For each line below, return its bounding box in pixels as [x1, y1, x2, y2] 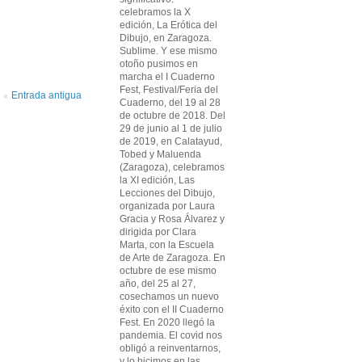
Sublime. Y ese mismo [120, 45, 217, 57]
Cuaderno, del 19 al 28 [120, 97, 221, 108]
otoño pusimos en [120, 58, 198, 69]
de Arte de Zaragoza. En [120, 252, 225, 263]
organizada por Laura [120, 200, 215, 212]
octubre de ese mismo [120, 265, 217, 276]
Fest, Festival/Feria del [120, 84, 218, 95]
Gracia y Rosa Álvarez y [120, 213, 225, 225]
